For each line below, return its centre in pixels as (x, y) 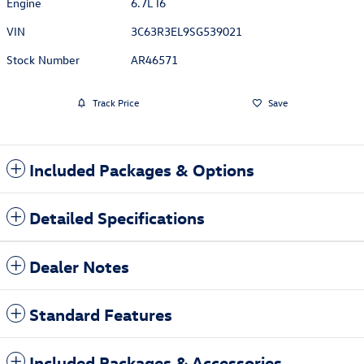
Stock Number (43, 59)
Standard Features (101, 313)
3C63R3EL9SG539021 (187, 31)
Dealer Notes (79, 265)
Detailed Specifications (117, 217)
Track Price (115, 103)
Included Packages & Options (142, 169)
